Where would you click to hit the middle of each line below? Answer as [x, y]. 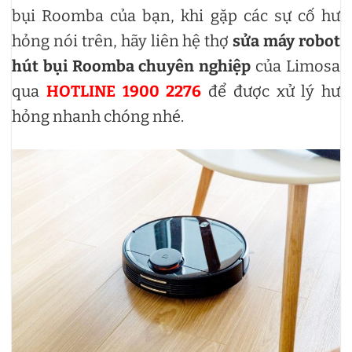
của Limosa [296, 66]
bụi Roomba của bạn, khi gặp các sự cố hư [176, 15]
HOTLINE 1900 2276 [124, 91]
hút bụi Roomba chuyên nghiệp [132, 66]
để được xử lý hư [271, 91]
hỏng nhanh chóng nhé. [99, 116]
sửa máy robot [287, 40]
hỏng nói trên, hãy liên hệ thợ [123, 40]
